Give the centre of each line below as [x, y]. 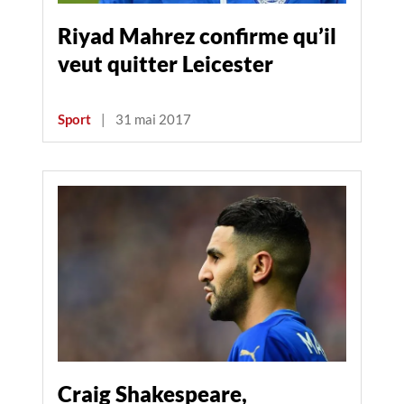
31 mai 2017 [153, 119]
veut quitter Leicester [165, 63]
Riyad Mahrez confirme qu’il [197, 35]
